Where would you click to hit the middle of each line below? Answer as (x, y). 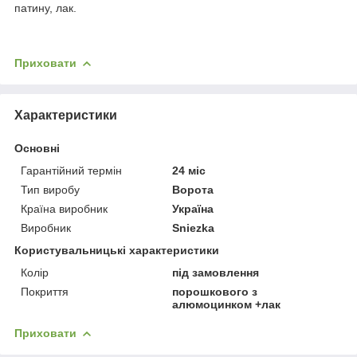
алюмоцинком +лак (227, 304)
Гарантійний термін (71, 170)
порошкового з (215, 291)
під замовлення (216, 272)
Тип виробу (50, 189)
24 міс (189, 170)
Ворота (193, 189)
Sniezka (194, 228)
